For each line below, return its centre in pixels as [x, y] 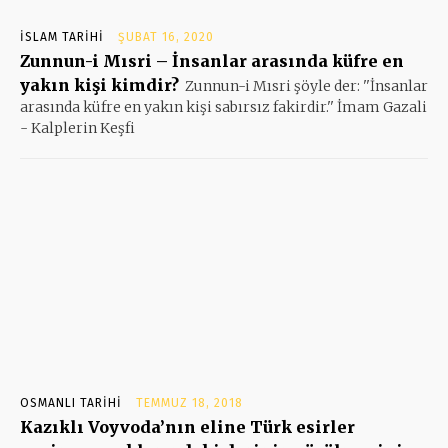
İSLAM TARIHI [62, 36]
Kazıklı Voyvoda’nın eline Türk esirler [187, 426]
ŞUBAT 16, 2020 [166, 36]
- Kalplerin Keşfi [77, 127]
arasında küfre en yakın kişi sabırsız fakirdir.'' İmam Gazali [223, 106]
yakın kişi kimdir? [99, 84]
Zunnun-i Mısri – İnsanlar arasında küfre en [212, 60]
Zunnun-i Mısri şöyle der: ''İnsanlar [306, 85]
